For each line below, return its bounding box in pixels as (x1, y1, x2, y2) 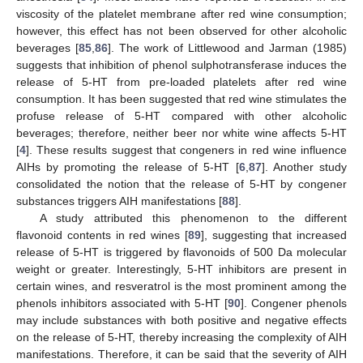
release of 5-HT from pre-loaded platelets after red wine (16, 75, 347, 89)
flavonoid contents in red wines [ (16, 228, 188, 242)
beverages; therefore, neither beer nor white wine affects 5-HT (16, 126, 347, 140)
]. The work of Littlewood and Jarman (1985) (108, 41, 347, 55)
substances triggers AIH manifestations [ (16, 194, 222, 208)
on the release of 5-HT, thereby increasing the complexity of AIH (16, 331, 347, 344)
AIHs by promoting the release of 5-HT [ (16, 160, 239, 174)
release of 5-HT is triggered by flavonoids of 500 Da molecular (16, 246, 347, 259)
